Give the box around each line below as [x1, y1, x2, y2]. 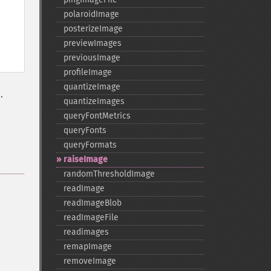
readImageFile [63, 212, 119, 223]
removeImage [63, 256, 116, 266]
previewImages [63, 38, 122, 48]
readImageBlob [63, 198, 122, 208]
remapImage [63, 241, 112, 252]
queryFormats [63, 140, 117, 150]
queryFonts [63, 125, 106, 135]
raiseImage [63, 154, 108, 165]
